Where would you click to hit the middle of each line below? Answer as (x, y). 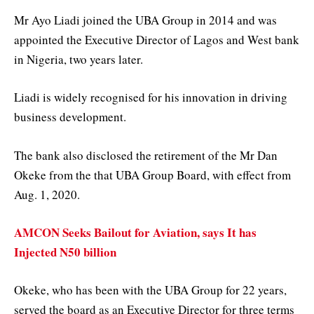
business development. (70, 117)
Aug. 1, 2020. (47, 194)
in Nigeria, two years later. (78, 60)
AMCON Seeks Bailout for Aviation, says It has (135, 232)
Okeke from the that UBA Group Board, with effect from (152, 175)
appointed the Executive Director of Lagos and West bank (157, 40)
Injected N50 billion (65, 252)
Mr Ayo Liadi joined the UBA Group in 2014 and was (145, 20)
